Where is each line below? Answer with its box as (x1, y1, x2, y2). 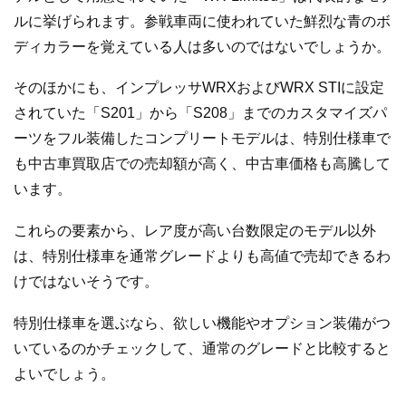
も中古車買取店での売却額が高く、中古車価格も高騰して (14, 156, 391, 172)
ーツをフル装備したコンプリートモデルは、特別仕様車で (14, 130, 391, 147)
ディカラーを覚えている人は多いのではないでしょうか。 (14, 38, 391, 54)
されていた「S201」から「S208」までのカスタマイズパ (14, 105, 387, 121)
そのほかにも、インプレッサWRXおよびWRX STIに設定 (14, 80, 384, 96)
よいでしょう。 (14, 365, 115, 382)
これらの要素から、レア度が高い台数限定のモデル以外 (14, 222, 376, 238)
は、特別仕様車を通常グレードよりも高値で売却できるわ (14, 247, 391, 264)
